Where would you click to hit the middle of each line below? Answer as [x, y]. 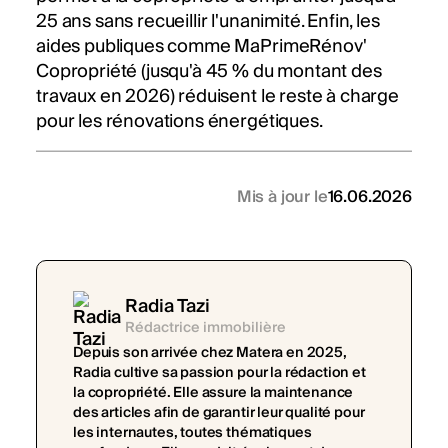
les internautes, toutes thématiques [192, 432]
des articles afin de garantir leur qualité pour [219, 412]
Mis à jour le [282, 196]
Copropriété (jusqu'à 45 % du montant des [209, 72]
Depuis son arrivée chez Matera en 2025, [210, 352]
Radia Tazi [167, 306]
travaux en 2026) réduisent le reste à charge [217, 97]
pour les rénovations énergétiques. [179, 122]
